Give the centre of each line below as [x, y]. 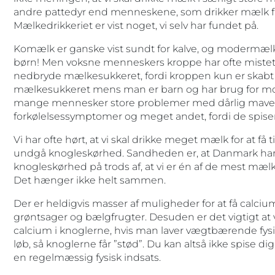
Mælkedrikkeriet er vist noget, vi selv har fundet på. [136, 25]
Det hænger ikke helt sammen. [89, 180]
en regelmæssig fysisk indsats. [87, 257]
